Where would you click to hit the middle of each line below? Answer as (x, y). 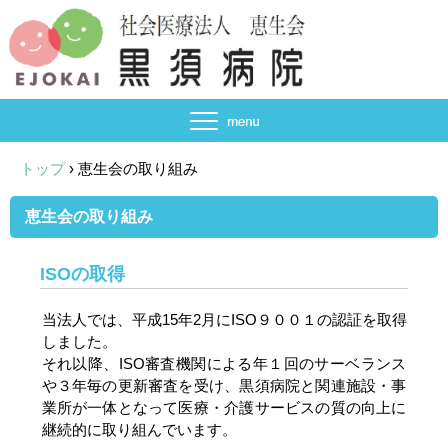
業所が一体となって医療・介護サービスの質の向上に (224, 407)
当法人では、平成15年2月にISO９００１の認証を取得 (224, 319)
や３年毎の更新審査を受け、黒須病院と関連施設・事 (224, 385)
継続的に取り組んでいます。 (139, 429)
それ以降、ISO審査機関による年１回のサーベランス (224, 363)
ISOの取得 (82, 274)
